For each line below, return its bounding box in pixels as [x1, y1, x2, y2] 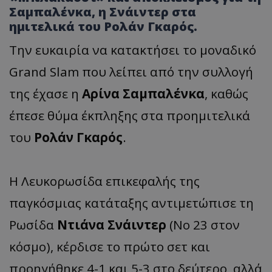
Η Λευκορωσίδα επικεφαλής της [9, 172, 200, 189]
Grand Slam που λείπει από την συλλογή [9, 63, 253, 80]
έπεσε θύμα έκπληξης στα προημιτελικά [9, 106, 250, 124]
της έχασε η [9, 84, 82, 102]
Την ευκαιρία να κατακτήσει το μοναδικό [9, 41, 256, 58]
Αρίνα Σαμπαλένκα [82, 84, 205, 102]
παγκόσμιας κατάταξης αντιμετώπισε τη [9, 194, 254, 211]
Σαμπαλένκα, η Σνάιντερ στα [9, 3, 196, 20]
